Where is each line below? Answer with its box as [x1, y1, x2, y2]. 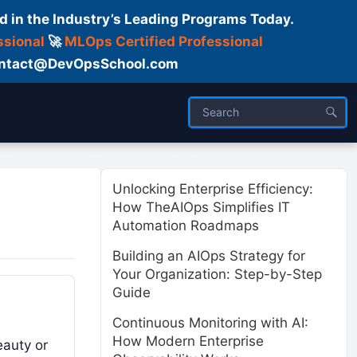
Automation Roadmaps [112, 218, 259, 233]
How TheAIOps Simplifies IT [112, 199, 290, 215]
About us [151, 150, 200, 163]
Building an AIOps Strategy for [112, 248, 305, 264]
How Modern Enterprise [112, 333, 264, 349]
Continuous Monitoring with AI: [112, 315, 308, 331]
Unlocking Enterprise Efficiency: [112, 181, 313, 197]
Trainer [64, 150, 103, 163]
